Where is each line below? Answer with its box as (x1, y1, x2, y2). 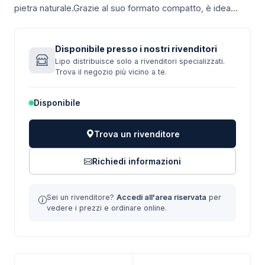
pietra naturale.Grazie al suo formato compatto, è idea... (14, 3, 238, 13)
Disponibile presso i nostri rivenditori (55, 44, 217, 54)
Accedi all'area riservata (117, 193, 206, 202)
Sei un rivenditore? (47, 193, 117, 202)
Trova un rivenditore (93, 128, 180, 139)
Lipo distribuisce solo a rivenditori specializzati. (55, 57, 225, 66)
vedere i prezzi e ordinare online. (47, 203, 167, 212)
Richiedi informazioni (92, 156, 181, 166)
